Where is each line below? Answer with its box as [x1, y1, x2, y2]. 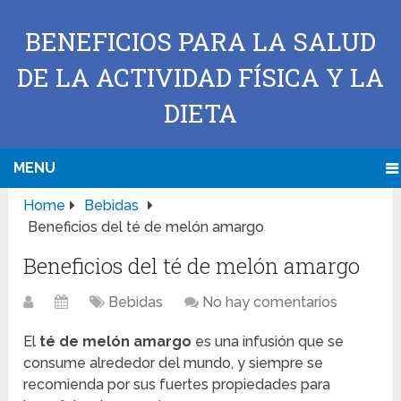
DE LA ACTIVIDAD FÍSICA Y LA [16, 61, 384, 94]
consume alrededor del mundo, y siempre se [23, 354, 324, 372]
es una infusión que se [192, 333, 345, 351]
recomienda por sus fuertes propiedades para [23, 376, 331, 394]
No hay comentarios [202, 294, 338, 311]
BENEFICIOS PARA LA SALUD [24, 25, 376, 58]
